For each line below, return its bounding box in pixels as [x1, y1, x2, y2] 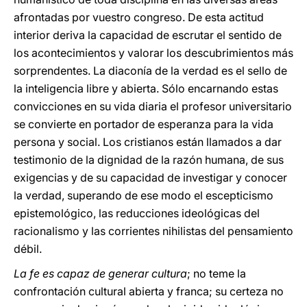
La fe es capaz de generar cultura [14, 267, 187, 280]
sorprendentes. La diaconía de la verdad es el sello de [14, 64, 287, 77]
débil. [14, 242, 42, 256]
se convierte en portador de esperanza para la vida [14, 117, 273, 131]
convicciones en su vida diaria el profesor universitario [14, 99, 292, 113]
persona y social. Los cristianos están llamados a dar [14, 135, 282, 149]
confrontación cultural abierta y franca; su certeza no [14, 284, 284, 298]
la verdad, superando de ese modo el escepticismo [14, 188, 273, 202]
